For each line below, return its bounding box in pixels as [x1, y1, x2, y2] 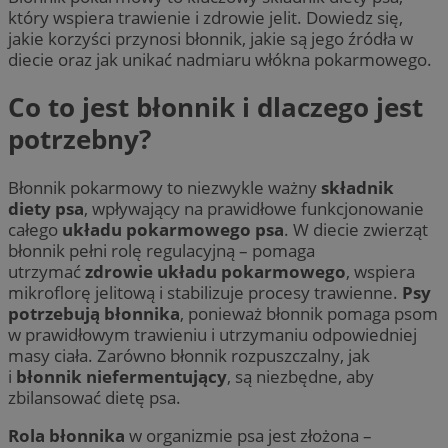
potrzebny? [8, 121, 151, 158]
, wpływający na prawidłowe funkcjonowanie [84, 196, 424, 220]
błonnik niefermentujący [16, 364, 227, 388]
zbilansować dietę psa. [8, 385, 181, 409]
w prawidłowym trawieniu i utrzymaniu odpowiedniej [8, 322, 417, 346]
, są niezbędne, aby [227, 364, 374, 388]
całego [8, 217, 62, 241]
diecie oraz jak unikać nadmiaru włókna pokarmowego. [8, 47, 432, 71]
